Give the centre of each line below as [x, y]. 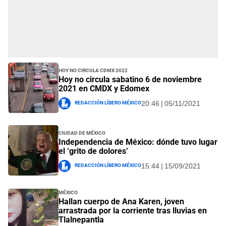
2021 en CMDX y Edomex [104, 89]
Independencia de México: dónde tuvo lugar [138, 142]
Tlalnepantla [81, 219]
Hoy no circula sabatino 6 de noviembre [130, 80]
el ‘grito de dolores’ [93, 151]
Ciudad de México [82, 132]
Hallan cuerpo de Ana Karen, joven [121, 201]
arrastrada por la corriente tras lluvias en [133, 210]
